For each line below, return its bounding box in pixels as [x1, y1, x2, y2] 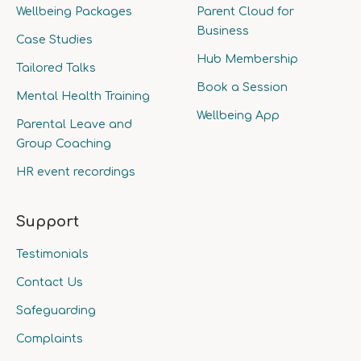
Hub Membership [197, 53, 298, 65]
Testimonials [16, 248, 89, 260]
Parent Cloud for [197, 6, 294, 18]
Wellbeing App [197, 110, 280, 122]
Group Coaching [16, 138, 111, 150]
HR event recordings [16, 166, 135, 178]
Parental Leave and [16, 118, 132, 131]
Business [197, 25, 249, 37]
